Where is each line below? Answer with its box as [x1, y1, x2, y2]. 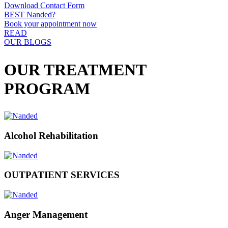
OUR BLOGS [4, 38, 51, 47]
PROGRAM [4, 79, 90, 98]
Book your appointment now [4, 19, 97, 28]
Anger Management [4, 209, 88, 220]
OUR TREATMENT [4, 60, 146, 79]
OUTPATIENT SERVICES [4, 169, 120, 181]
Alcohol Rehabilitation [4, 130, 98, 141]
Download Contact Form [4, 1, 84, 10]
